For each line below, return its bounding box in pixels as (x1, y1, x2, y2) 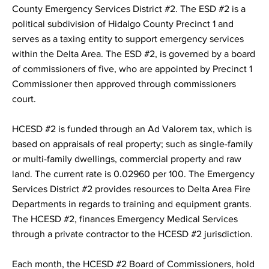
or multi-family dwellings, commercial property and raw (12, 154, 242, 165)
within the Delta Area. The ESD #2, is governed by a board (12, 49, 256, 59)
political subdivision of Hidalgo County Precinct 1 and (12, 19, 234, 29)
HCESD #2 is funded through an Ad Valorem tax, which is (12, 124, 252, 134)
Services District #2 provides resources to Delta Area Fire (12, 184, 251, 195)
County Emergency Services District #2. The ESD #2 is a (12, 4, 246, 14)
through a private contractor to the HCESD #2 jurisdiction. (12, 229, 253, 240)
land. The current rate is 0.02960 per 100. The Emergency (12, 169, 255, 180)
